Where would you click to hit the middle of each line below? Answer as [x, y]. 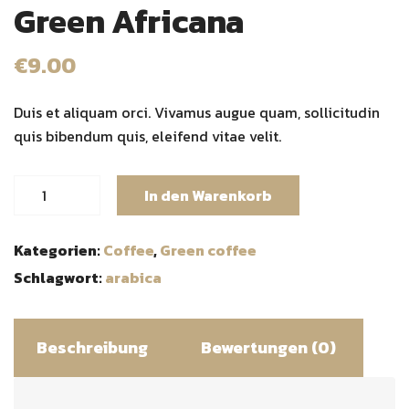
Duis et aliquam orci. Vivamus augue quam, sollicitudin [197, 112]
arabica [133, 278]
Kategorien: [58, 250]
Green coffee [208, 250]
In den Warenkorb [208, 195]
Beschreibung [92, 347]
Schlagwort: [59, 278]
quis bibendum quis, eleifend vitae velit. [147, 136]
